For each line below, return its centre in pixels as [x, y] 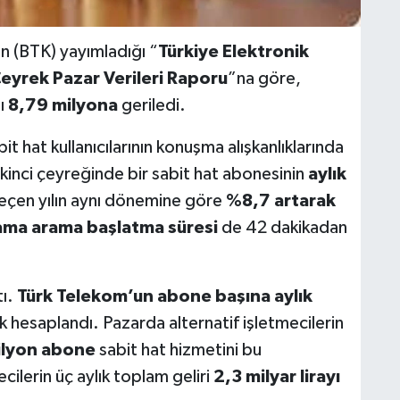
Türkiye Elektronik [233, 52]
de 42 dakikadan [282, 228]
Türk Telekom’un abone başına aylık [164, 297]
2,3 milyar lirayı [276, 377]
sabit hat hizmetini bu [178, 350]
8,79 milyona [62, 106]
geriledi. [151, 106]
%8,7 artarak [280, 201]
